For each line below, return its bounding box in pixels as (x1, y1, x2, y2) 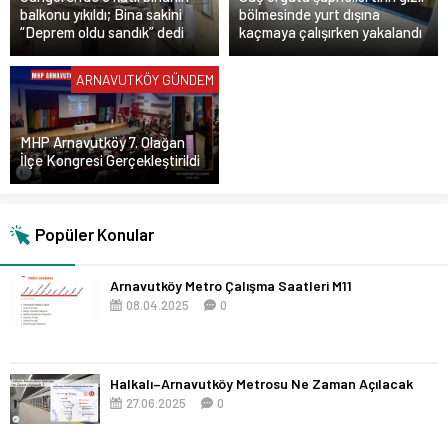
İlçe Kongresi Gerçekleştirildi (20, 150, 200, 169)
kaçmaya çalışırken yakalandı (239, 23, 422, 42)
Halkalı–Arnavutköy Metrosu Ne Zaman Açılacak (110, 374, 413, 392)
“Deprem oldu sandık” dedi (20, 23, 184, 42)
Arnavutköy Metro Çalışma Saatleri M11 (110, 276, 352, 294)
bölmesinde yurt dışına (239, 5, 380, 24)
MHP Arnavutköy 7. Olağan (20, 132, 185, 151)
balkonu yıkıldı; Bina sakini (20, 5, 182, 24)
